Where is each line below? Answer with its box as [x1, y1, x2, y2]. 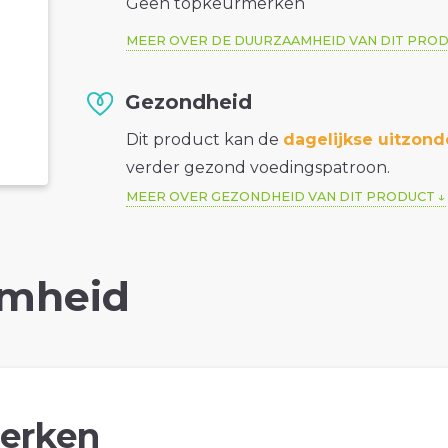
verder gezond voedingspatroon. [126, 158, 391, 178]
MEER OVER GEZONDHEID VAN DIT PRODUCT [126, 189, 436, 205]
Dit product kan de [126, 130, 284, 150]
